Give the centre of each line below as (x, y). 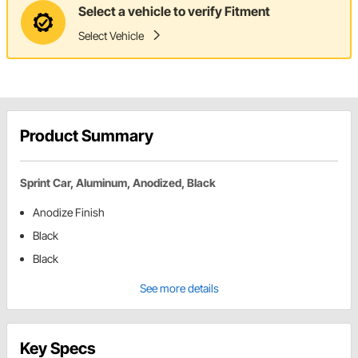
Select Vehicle (111, 35)
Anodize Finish (69, 213)
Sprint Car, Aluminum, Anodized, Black (118, 183)
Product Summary (87, 136)
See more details (179, 288)
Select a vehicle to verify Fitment (174, 11)
